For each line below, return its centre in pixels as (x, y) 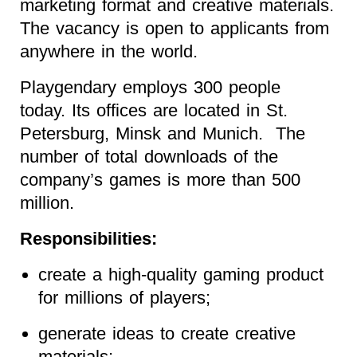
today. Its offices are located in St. (154, 110)
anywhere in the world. (109, 51)
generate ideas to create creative (167, 333)
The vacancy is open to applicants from (175, 28)
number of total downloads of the (149, 156)
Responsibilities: (88, 238)
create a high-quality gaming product (180, 274)
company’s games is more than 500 (160, 179)
